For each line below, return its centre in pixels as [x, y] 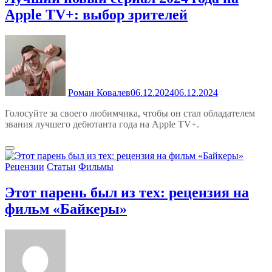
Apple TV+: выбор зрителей [96, 15]
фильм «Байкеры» [66, 209]
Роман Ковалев [99, 93]
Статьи [61, 167]
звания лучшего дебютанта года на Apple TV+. [102, 124]
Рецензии [25, 167]
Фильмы [96, 167]
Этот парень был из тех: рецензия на [127, 193]
